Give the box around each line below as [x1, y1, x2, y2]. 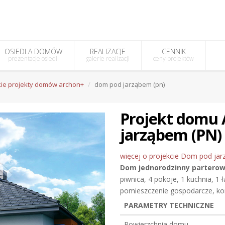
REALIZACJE [90, 47, 126, 56]
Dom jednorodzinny [120, 163, 192, 172]
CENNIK [161, 47, 186, 56]
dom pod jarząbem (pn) [94, 80, 165, 89]
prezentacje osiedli [8, 54, 59, 63]
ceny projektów [153, 54, 194, 63]
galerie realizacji [86, 54, 130, 63]
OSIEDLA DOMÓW [5, 47, 62, 56]
